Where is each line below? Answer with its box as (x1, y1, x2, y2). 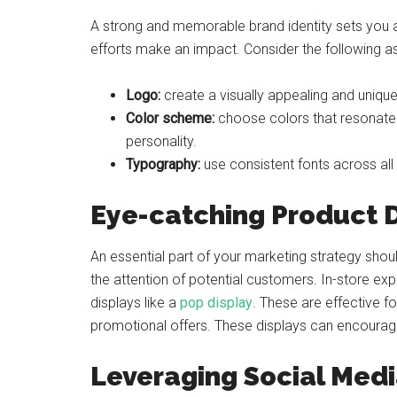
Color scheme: (126, 110, 218, 127)
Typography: (126, 156, 200, 173)
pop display (180, 294, 253, 311)
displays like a (90, 294, 180, 311)
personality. (126, 133, 197, 150)
